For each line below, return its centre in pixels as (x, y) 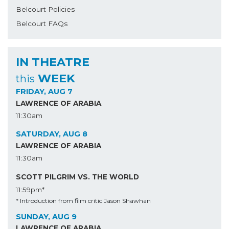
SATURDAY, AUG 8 (52, 134)
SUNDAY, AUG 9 (46, 216)
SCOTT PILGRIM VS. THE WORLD (77, 177)
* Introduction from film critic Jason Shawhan (83, 200)
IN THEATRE (53, 62)
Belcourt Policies (45, 9)
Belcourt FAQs (42, 23)
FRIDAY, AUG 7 (44, 92)
